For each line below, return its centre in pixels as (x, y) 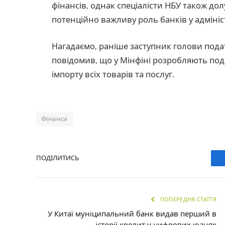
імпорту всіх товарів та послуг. (113, 75)
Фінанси (54, 119)
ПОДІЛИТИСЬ (58, 158)
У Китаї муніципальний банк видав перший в (132, 213)
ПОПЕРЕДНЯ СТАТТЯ (187, 199)
